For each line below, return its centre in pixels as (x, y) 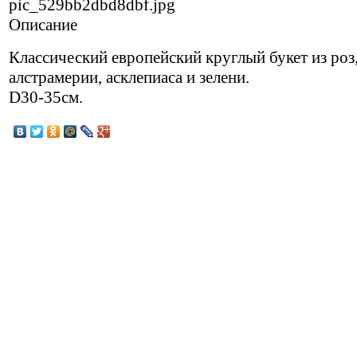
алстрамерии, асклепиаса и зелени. (129, 77)
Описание (43, 24)
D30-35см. (46, 97)
